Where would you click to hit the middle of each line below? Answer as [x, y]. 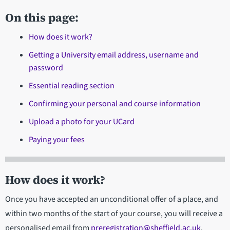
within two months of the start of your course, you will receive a [114, 214]
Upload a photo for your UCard [81, 122]
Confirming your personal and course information [114, 104]
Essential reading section [71, 86]
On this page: [42, 18]
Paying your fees [56, 140]
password [46, 68]
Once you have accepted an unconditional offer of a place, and [112, 199]
